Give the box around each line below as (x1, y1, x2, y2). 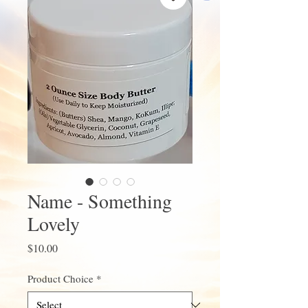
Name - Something (27, 188, 172, 214)
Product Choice (27, 272, 93, 285)
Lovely (27, 210, 80, 236)
